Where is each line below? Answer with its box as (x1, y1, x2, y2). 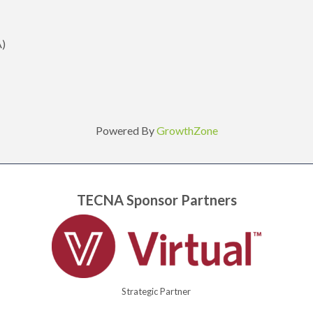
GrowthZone (156, 124, 218, 138)
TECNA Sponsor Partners (76, 191, 237, 209)
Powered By (95, 124, 156, 138)
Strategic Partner (122, 286, 191, 298)
